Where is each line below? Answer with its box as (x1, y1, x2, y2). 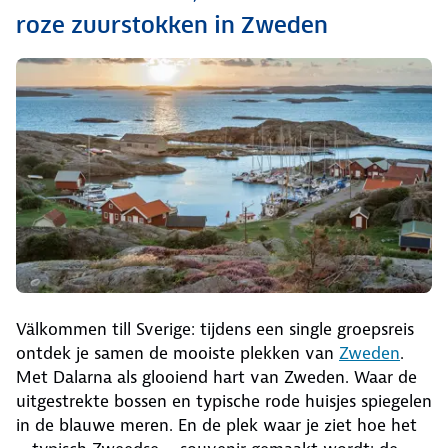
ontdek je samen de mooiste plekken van (16, 342, 339, 365)
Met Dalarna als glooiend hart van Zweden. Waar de (16, 366, 417, 389)
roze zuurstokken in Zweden (16, 10, 328, 39)
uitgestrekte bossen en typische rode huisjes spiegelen (16, 390, 432, 413)
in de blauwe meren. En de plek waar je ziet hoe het (16, 414, 417, 437)
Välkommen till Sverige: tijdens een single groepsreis (16, 318, 414, 341)
